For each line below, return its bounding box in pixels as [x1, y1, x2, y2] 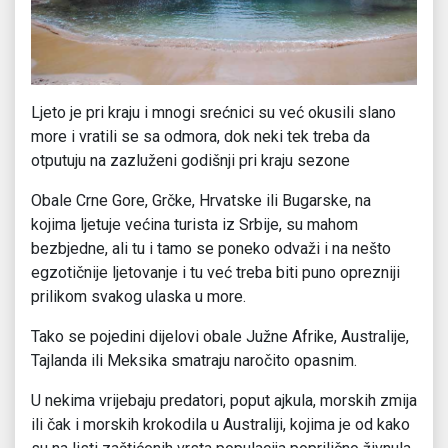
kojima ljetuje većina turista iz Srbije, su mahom [31, 215, 358, 235]
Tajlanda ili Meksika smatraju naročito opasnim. [31, 351, 357, 371]
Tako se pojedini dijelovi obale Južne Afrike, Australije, [31, 327, 409, 347]
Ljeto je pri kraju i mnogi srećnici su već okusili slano [31, 103, 396, 123]
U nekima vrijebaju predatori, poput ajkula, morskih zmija [31, 391, 417, 411]
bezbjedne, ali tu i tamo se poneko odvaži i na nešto [31, 239, 391, 259]
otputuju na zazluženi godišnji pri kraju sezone [31, 151, 350, 171]
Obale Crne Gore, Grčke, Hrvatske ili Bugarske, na [31, 191, 371, 211]
